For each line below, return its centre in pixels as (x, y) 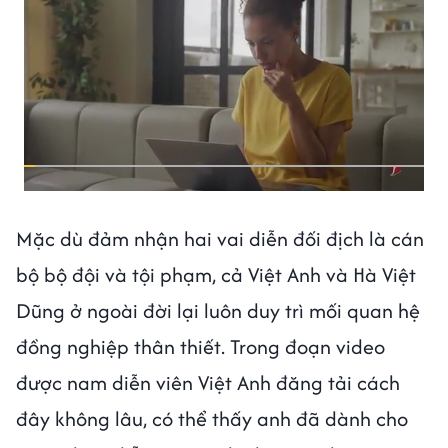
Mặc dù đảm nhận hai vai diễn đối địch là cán (220, 238)
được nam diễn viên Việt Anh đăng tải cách (208, 382)
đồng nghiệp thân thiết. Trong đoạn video (200, 346)
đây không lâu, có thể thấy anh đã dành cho (212, 418)
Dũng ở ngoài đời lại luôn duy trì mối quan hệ (218, 310)
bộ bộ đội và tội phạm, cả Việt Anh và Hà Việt (216, 274)
